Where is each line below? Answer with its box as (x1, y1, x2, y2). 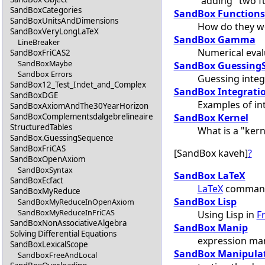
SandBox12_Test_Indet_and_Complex (10, 79, 147, 91)
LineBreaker (17, 37, 60, 48)
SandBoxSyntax (17, 164, 73, 176)
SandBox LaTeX (173, 169, 245, 182)
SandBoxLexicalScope (10, 239, 89, 250)
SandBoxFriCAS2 (10, 47, 71, 59)
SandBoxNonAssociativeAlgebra (10, 218, 127, 229)
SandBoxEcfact (10, 175, 64, 186)
